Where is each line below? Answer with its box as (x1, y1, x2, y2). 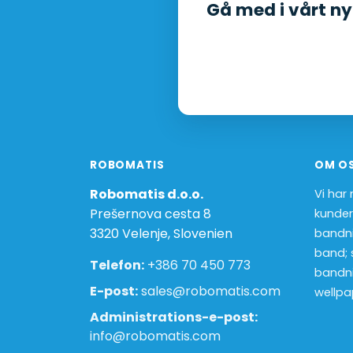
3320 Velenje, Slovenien (90, 225, 232, 243)
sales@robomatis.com (138, 282, 281, 300)
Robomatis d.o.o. (90, 185, 203, 203)
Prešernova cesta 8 (90, 205, 211, 223)
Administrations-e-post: (90, 308, 258, 326)
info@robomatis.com (90, 327, 221, 345)
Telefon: (90, 256, 144, 274)
